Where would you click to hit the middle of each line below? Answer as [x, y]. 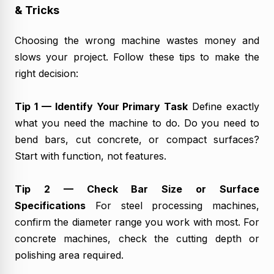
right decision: [46, 73]
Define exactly [224, 106]
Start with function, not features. [91, 156]
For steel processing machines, [172, 205]
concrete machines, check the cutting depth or [137, 238]
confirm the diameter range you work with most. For [137, 222]
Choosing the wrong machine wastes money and [137, 40]
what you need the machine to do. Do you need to [137, 123]
